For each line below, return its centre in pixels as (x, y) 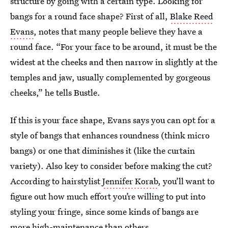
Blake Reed (192, 16)
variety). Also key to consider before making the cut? (111, 166)
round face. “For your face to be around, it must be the (113, 47)
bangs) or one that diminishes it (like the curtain (103, 150)
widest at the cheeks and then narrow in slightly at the (114, 62)
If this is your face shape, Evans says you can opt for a (113, 120)
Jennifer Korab (130, 181)
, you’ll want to (186, 181)
